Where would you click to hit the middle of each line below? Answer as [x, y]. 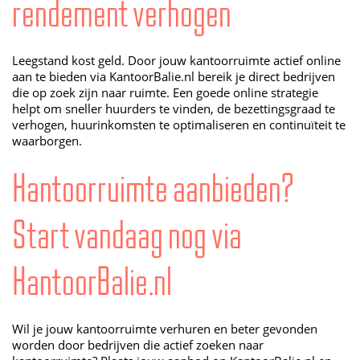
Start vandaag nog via [127, 235]
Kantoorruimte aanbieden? [153, 188]
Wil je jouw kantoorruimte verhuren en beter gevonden [165, 329]
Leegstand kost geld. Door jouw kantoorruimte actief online [176, 61]
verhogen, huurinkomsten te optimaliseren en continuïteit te [179, 125]
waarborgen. [47, 141]
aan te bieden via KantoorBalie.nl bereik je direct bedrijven [174, 77]
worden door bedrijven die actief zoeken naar [138, 345]
